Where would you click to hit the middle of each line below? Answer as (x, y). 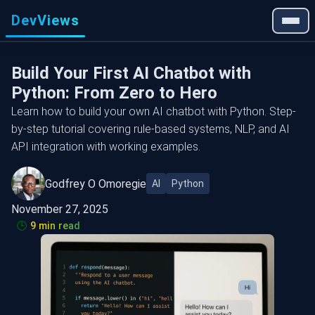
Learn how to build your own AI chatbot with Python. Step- (154, 111)
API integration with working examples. (106, 147)
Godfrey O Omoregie (96, 184)
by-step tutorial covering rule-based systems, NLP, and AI (150, 129)
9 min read (55, 226)
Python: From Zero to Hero (114, 93)
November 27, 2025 (60, 209)
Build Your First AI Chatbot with (131, 73)
